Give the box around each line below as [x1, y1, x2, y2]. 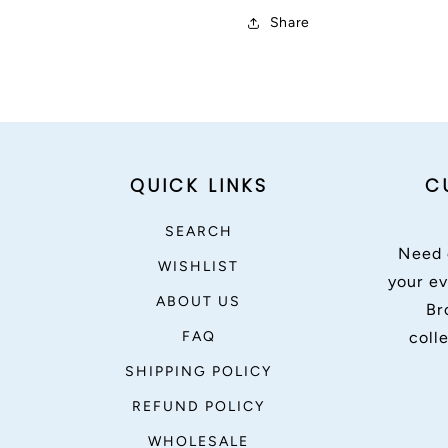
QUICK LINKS [129, 173, 268, 198]
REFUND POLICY [132, 398, 266, 415]
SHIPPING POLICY [125, 363, 273, 380]
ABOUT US [156, 293, 242, 310]
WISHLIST [158, 258, 240, 275]
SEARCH [164, 223, 233, 240]
